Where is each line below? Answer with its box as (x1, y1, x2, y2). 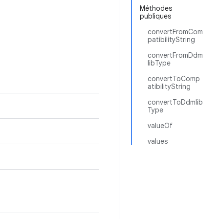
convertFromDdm (148, 51, 203, 60)
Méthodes (140, 4, 172, 13)
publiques (140, 12, 171, 21)
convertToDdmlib (148, 98, 203, 107)
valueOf (148, 121, 173, 130)
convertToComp (148, 74, 200, 83)
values (148, 137, 168, 146)
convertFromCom (148, 27, 203, 36)
